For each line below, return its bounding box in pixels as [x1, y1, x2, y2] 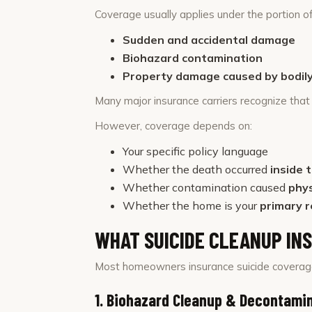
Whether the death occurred [123, 162, 270, 176]
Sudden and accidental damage [123, 33, 295, 47]
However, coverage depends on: [95, 119, 252, 132]
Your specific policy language [123, 144, 268, 158]
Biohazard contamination [123, 51, 263, 65]
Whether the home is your [123, 198, 260, 212]
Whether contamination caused [123, 180, 288, 194]
